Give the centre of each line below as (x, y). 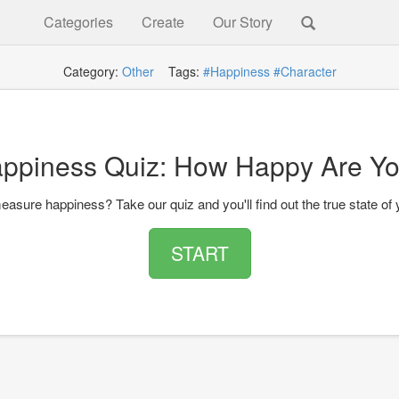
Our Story (243, 22)
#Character (305, 71)
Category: (92, 71)
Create (163, 22)
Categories (78, 22)
